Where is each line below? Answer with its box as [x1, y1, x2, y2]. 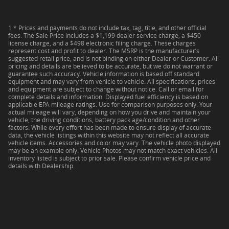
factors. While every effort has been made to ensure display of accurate [8, 123, 211, 132]
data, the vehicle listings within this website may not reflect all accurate [8, 131, 209, 140]
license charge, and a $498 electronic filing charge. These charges [8, 39, 196, 48]
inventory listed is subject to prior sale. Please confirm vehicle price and [8, 154, 211, 163]
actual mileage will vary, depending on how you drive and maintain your [8, 108, 211, 117]
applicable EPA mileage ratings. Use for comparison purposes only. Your [8, 100, 212, 109]
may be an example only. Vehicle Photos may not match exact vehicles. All [8, 146, 217, 155]
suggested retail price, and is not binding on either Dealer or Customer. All [8, 54, 219, 63]
